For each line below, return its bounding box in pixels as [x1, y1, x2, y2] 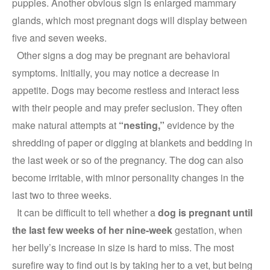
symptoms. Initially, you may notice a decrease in [12, 66, 219, 80]
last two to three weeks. [12, 188, 111, 202]
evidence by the [165, 118, 234, 132]
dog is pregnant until [158, 206, 253, 219]
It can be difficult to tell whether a [12, 206, 158, 219]
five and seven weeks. [12, 31, 107, 45]
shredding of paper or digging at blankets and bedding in [12, 136, 253, 149]
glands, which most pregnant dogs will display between [12, 13, 247, 27]
